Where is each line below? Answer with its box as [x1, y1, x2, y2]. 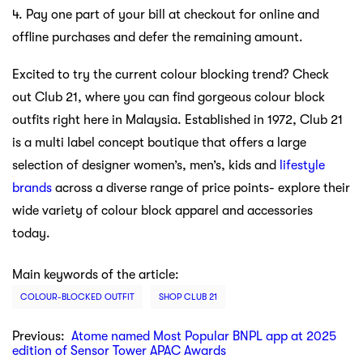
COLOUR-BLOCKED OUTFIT [20, 292, 135, 303]
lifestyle [280, 158, 325, 173]
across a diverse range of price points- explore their [52, 181, 350, 196]
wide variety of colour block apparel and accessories [12, 203, 313, 219]
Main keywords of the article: [12, 267, 179, 283]
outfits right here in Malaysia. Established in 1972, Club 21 [12, 113, 343, 128]
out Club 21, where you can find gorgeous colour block [12, 90, 325, 105]
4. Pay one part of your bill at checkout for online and [12, 7, 319, 23]
